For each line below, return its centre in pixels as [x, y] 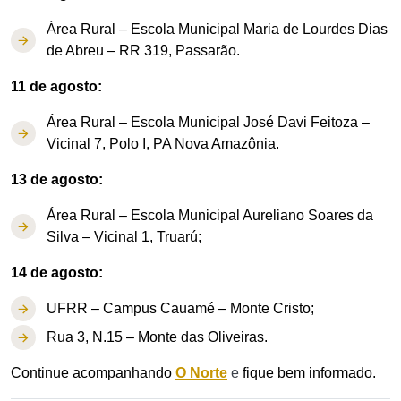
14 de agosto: [57, 273]
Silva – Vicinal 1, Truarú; [124, 237]
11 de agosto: [56, 86]
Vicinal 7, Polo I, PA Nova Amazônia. [163, 144]
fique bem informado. [307, 373]
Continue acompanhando [91, 373]
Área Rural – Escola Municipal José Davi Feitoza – [208, 122]
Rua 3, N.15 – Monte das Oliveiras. [157, 337]
